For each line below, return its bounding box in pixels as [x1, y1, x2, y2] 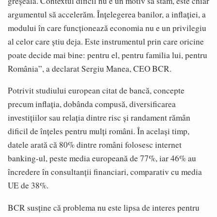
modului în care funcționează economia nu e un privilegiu [8, 22, 206, 34]
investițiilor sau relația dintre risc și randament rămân [8, 112, 190, 124]
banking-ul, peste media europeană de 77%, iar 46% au [8, 153, 196, 164]
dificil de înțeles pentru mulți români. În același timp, [8, 125, 189, 137]
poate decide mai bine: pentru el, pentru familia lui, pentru [8, 49, 207, 61]
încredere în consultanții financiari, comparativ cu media [8, 166, 202, 178]
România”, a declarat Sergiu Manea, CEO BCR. [8, 63, 171, 75]
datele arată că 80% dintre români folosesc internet [8, 139, 182, 151]
